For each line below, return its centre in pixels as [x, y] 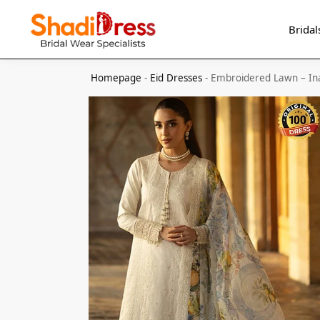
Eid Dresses [176, 78]
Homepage [116, 78]
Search [46, 21]
